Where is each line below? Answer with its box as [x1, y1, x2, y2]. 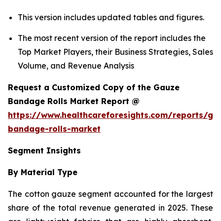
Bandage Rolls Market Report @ [8, 96, 140, 106]
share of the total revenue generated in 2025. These [8, 202, 213, 213]
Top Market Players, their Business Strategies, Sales [18, 46, 213, 57]
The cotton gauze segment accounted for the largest [8, 188, 213, 199]
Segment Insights [8, 145, 81, 155]
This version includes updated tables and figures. [18, 12, 204, 23]
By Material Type [8, 167, 77, 177]
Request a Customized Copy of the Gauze [8, 82, 180, 92]
